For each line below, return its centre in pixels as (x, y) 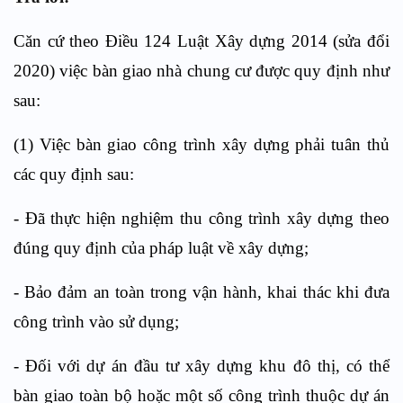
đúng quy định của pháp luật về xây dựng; (161, 248)
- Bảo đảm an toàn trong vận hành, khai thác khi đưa (201, 292)
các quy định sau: (74, 174)
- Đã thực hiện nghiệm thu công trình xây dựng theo (201, 218)
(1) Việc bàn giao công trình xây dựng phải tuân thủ (201, 144)
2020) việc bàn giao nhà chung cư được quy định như (201, 71)
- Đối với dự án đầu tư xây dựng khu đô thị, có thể (201, 366)
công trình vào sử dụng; (96, 322)
